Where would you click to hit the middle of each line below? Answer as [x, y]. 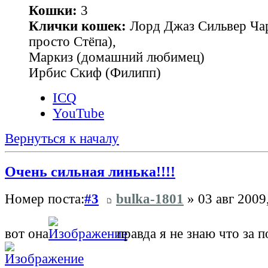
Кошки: [53, 10]
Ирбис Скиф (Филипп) [95, 72]
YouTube [78, 113]
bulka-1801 [150, 199]
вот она [27, 234]
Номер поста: [45, 199]
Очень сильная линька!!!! [90, 172]
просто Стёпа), [72, 41]
